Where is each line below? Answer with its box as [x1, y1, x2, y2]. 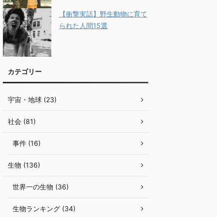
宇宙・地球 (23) [8, 95, 57, 104]
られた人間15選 [59, 21, 108, 30]
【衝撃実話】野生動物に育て [59, 10, 147, 18]
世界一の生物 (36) [13, 183, 69, 191]
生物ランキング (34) [13, 204, 76, 213]
